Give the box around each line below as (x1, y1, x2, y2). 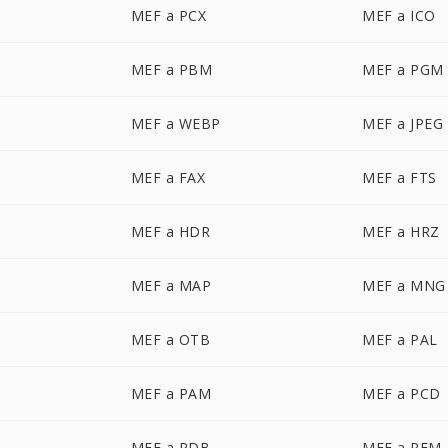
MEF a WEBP (130, 114, 221, 133)
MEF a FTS (362, 168, 437, 187)
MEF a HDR (130, 222, 211, 241)
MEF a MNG (362, 276, 446, 295)
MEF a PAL (362, 330, 438, 349)
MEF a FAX (130, 168, 206, 187)
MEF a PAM (130, 384, 212, 403)
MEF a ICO (362, 6, 436, 25)
